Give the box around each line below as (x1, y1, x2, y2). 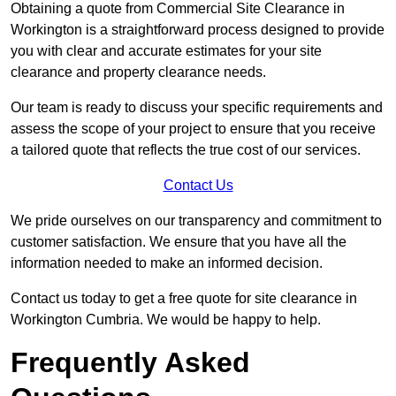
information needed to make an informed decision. (11, 255, 323, 270)
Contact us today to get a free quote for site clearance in (11, 290, 357, 306)
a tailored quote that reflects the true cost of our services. (11, 141, 361, 157)
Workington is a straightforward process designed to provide (11, 21, 385, 37)
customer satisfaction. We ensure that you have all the (11, 233, 346, 249)
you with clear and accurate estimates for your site (11, 42, 322, 58)
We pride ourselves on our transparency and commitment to (11, 212, 382, 228)
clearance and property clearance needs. (11, 64, 266, 80)
